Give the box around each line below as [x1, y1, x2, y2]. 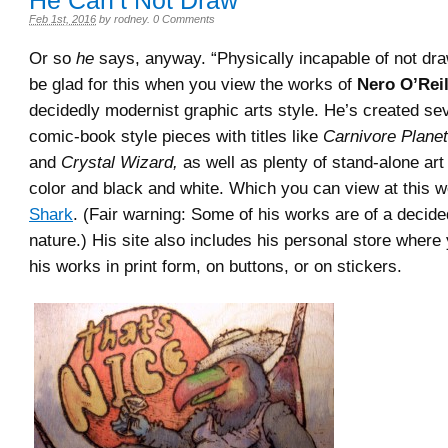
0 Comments [153, 13, 215, 25]
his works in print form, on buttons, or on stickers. [29, 256, 402, 276]
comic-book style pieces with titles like [29, 126, 323, 146]
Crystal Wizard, [61, 152, 178, 172]
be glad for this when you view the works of [29, 74, 357, 94]
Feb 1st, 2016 [29, 13, 96, 25]
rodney [114, 13, 147, 25]
